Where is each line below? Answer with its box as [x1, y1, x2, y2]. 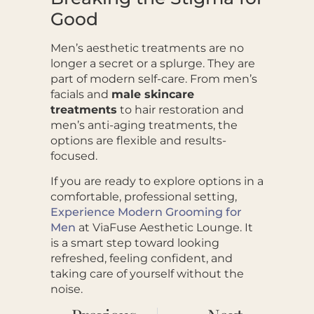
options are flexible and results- [50, 133, 226, 147]
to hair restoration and [116, 102, 244, 116]
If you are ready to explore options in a [50, 175, 264, 189]
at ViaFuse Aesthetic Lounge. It [75, 221, 253, 235]
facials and [50, 87, 111, 101]
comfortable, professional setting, [50, 190, 237, 204]
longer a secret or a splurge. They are [50, 56, 255, 70]
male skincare [111, 87, 194, 101]
